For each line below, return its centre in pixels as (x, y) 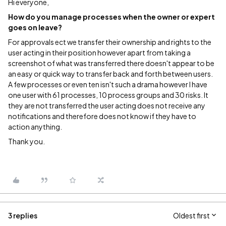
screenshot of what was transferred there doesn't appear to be (111, 63)
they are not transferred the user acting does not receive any (107, 105)
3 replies (23, 215)
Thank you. (26, 141)
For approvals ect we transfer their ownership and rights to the (110, 42)
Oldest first (191, 215)
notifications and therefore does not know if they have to (102, 116)
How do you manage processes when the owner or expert (111, 17)
